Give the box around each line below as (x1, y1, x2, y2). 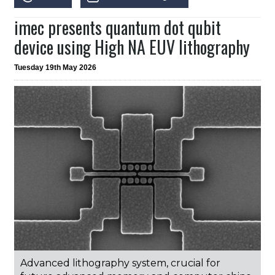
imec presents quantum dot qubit (14, 15, 222, 41)
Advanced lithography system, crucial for (20, 257, 221, 269)
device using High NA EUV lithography (14, 34, 250, 60)
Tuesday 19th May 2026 (14, 63, 97, 72)
